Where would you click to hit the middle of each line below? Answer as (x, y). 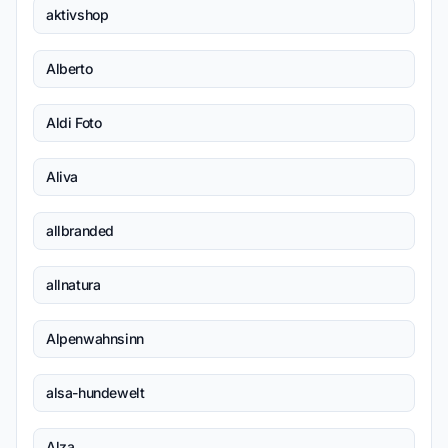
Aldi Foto (74, 122)
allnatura (73, 284)
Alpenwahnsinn (95, 338)
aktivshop (77, 14)
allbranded (80, 230)
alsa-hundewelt (95, 392)
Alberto (69, 68)
